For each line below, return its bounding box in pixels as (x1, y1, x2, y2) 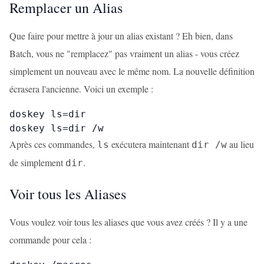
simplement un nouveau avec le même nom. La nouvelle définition (9, 65, 255, 77)
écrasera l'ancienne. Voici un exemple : (9, 82, 153, 95)
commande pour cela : (9, 233, 91, 246)
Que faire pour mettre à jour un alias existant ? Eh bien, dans (9, 29, 233, 42)
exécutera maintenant (109, 138, 192, 150)
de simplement (9, 156, 65, 169)
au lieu (227, 138, 254, 150)
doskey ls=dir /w (9, 123, 104, 134)
